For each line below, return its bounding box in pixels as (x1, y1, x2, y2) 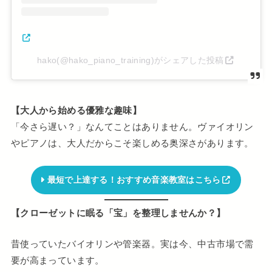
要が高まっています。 (10, 254, 104, 267)
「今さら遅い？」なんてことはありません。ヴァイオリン (10, 120, 254, 134)
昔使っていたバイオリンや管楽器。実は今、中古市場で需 (10, 237, 254, 251)
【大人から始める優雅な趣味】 (10, 104, 142, 117)
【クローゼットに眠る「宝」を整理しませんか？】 (10, 206, 226, 220)
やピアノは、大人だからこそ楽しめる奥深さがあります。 (10, 137, 254, 150)
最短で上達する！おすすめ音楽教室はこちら (47, 174, 221, 186)
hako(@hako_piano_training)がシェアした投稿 (36, 55, 224, 65)
